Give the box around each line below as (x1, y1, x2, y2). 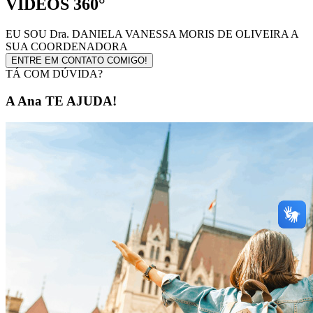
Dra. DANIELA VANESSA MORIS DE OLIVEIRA (50, 28, 291, 41)
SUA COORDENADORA (6, 41, 128, 53)
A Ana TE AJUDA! (6, 93, 117, 108)
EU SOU (6, 28, 47, 41)
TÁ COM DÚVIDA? (6, 68, 103, 80)
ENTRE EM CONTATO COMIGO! (11, 55, 147, 66)
